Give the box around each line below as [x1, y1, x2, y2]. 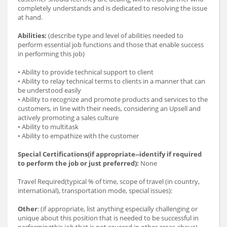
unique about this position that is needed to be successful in [18, 213, 199, 223]
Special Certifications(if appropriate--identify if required [18, 149, 202, 159]
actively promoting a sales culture [18, 113, 119, 123]
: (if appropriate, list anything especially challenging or [37, 204, 198, 214]
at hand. [18, 13, 43, 22]
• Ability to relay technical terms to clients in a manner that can [18, 77, 205, 86]
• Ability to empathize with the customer [18, 131, 139, 141]
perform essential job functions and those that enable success [18, 40, 204, 50]
